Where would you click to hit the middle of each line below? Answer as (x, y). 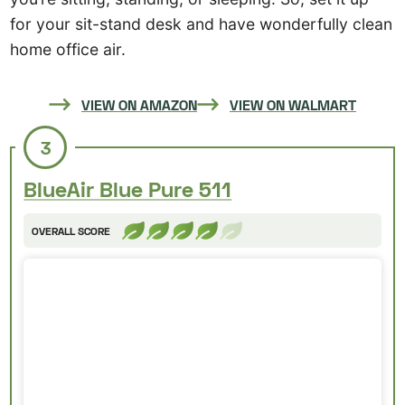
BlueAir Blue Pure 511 (128, 189)
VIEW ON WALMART (293, 104)
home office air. (68, 50)
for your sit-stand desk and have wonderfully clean (202, 24)
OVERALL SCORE (71, 231)
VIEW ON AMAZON (139, 104)
